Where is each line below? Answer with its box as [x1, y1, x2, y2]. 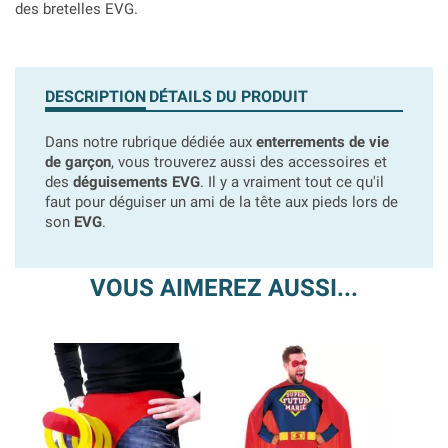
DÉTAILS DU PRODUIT [149, 87, 309, 106]
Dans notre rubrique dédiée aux [45, 133, 256, 151]
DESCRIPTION [45, 87, 146, 106]
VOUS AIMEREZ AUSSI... [90, 274, 358, 302]
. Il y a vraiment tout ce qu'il [200, 173, 384, 191]
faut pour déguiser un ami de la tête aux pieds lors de [45, 193, 398, 211]
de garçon [45, 153, 111, 171]
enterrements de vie [256, 133, 389, 151]
